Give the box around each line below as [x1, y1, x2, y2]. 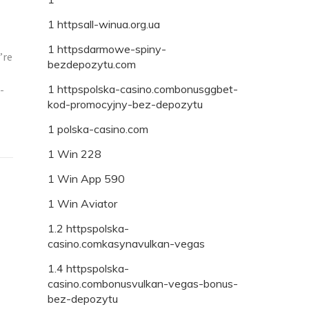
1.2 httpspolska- [48, 221, 129, 235]
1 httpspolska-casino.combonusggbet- [48, 81, 238, 96]
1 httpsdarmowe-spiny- [48, 41, 166, 56]
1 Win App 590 [48, 171, 125, 186]
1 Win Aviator [48, 196, 117, 210]
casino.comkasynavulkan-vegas [48, 236, 205, 250]
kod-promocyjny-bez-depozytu [48, 97, 203, 111]
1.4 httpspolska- [48, 261, 129, 275]
